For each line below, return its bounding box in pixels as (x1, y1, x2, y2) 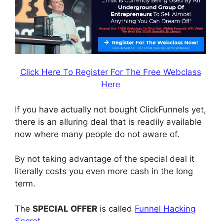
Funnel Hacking (135, 203, 195, 214)
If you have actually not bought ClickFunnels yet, (15, 104, 206, 114)
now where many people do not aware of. (15, 129, 180, 139)
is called (97, 203, 135, 214)
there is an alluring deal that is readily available (15, 116, 202, 127)
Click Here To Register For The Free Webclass (20, 67, 201, 77)
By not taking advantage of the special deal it (15, 154, 194, 164)
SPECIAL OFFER (33, 203, 97, 214)
